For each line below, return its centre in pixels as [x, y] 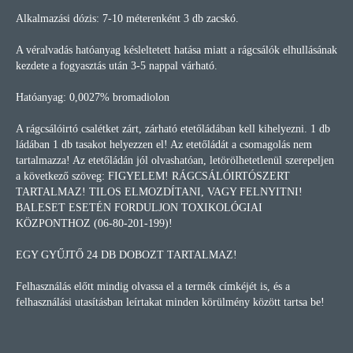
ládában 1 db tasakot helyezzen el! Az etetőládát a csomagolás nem [164, 145]
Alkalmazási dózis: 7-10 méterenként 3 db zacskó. [127, 19]
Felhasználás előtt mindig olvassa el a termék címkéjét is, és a [153, 286]
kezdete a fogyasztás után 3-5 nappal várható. [117, 66]
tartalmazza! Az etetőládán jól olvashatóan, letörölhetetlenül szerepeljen [175, 160]
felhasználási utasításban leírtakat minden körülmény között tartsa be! [170, 302]
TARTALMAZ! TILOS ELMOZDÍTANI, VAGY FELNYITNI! [159, 192]
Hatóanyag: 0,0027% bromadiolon [93, 97]
